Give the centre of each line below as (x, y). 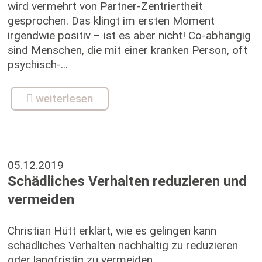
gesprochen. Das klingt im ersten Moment (111, 21)
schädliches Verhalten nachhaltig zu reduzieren (123, 245)
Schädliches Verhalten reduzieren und (127, 181)
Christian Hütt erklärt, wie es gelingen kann (112, 231)
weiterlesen (64, 99)
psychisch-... (37, 65)
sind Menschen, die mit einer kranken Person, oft (127, 50)
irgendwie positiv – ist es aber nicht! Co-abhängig (129, 35)
